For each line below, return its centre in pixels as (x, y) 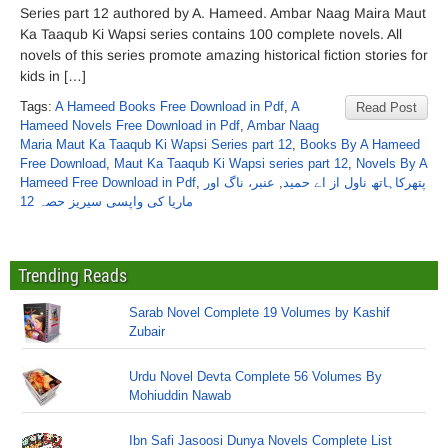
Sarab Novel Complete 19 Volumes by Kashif (260, 312)
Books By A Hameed (360, 144)
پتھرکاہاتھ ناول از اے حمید (354, 182)
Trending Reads (72, 275)
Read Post (386, 107)
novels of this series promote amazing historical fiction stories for (224, 55)
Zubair (147, 331)
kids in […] (53, 76)
